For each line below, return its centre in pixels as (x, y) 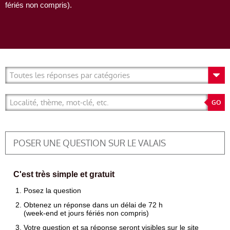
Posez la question (52, 190)
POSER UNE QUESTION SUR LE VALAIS (90, 143)
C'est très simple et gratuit (64, 174)
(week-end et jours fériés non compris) (86, 213)
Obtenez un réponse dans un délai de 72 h (93, 205)
